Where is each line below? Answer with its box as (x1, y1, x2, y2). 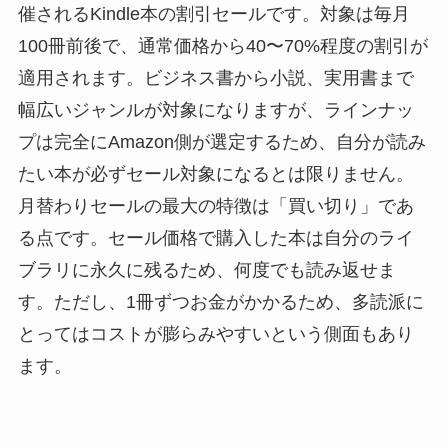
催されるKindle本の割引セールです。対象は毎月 (17, 3, 410, 24)
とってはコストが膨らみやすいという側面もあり (17, 323, 414, 344)
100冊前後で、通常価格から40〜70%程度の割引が (17, 35, 428, 56)
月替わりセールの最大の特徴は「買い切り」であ (17, 195, 414, 216)
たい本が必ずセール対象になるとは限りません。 (17, 163, 414, 184)
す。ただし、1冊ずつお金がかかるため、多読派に (17, 291, 424, 312)
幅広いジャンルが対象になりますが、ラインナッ (17, 99, 414, 120)
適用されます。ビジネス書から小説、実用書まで (17, 67, 414, 88)
